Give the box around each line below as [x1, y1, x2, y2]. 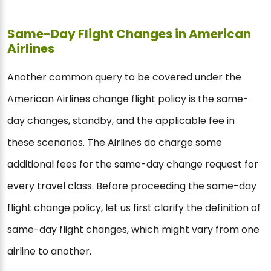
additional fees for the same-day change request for [7, 157, 258, 172]
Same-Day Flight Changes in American [7, 25, 251, 43]
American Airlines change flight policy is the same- [7, 92, 249, 106]
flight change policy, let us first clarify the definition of [7, 201, 261, 215]
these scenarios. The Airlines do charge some [7, 135, 222, 150]
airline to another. [7, 244, 91, 259]
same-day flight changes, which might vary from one [7, 223, 260, 237]
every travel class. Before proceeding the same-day [7, 179, 256, 194]
